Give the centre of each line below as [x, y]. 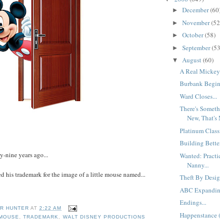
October [193, 35]
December [196, 10]
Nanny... [198, 165]
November [196, 22]
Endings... [193, 203]
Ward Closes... [199, 96]
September [197, 47]
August [192, 60]
